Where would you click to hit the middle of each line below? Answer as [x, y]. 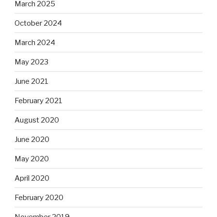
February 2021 [39, 101]
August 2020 [37, 120]
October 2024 [38, 23]
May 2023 [31, 62]
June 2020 [32, 139]
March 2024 [35, 42]
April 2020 [32, 178]
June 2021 [31, 81]
